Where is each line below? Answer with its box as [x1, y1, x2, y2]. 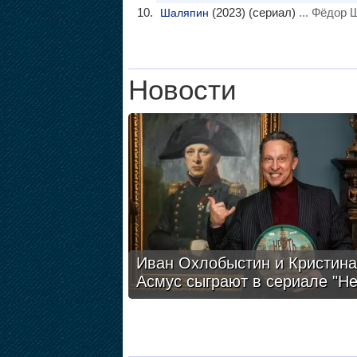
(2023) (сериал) [208, 6, 296, 19]
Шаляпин [159, 6, 209, 19]
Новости [127, 75, 237, 105]
